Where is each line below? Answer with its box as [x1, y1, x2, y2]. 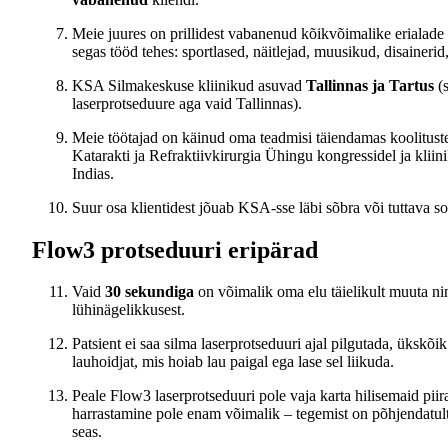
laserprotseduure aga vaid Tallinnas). [72, 94, 302, 112]
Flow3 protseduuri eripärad [32, 236, 318, 263]
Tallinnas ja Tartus [306, 76, 434, 94]
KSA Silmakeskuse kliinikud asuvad [72, 76, 306, 94]
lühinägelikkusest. [72, 301, 185, 319]
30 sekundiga [105, 283, 194, 301]
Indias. [72, 164, 114, 182]
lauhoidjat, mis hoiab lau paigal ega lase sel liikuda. [72, 353, 394, 371]
